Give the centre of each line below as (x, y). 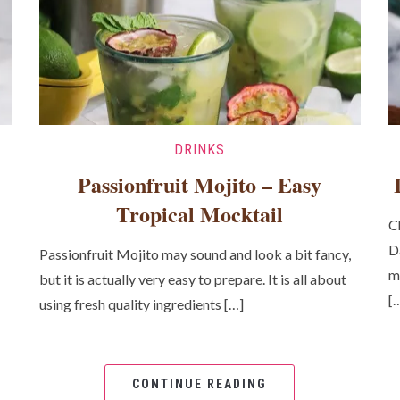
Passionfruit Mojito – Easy (200, 185)
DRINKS (200, 150)
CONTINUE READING (200, 384)
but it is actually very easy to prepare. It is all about (193, 279)
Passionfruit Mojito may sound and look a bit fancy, (196, 254)
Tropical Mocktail (200, 214)
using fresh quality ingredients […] (142, 304)
